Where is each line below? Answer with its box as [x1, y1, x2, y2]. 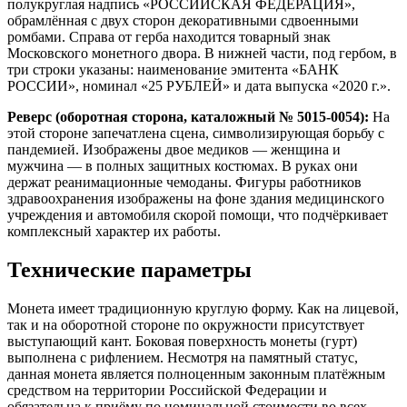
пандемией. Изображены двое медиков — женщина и [7, 142, 341, 158]
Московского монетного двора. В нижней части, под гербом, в [7, 45, 397, 62]
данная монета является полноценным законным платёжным [7, 366, 385, 382]
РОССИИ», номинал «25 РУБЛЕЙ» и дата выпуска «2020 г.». [7, 78, 391, 94]
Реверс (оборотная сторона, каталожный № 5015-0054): [7, 109, 369, 125]
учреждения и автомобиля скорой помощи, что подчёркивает [7, 207, 388, 223]
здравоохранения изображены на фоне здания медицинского [7, 191, 384, 207]
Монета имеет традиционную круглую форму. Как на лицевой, [7, 301, 399, 317]
